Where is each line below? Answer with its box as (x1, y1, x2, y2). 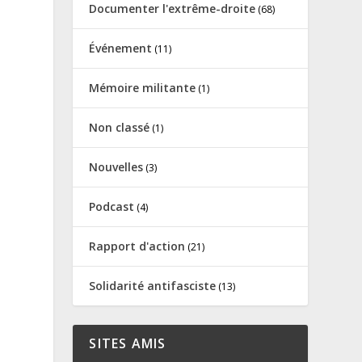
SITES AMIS (89, 334, 166, 352)
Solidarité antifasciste (89, 277, 217, 293)
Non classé (89, 119, 150, 135)
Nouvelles (89, 158, 144, 175)
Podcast (89, 198, 135, 214)
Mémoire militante (89, 79, 196, 95)
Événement (89, 40, 153, 56)
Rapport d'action (89, 238, 186, 254)
